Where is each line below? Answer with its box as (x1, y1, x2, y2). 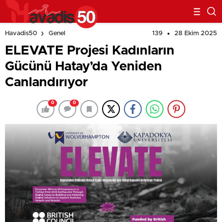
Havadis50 (5, 30, 37, 37)
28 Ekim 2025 (174, 30, 217, 37)
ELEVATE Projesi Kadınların (5, 44, 174, 57)
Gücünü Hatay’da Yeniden (5, 60, 162, 73)
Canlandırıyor (5, 76, 88, 89)
